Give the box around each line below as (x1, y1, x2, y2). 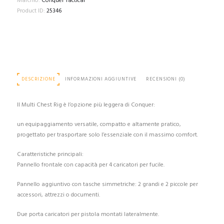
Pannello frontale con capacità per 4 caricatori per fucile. (16, 159, 164, 170)
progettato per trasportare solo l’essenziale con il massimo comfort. (16, 129, 198, 140)
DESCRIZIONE (21, 75, 55, 83)
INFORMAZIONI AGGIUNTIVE (64, 75, 137, 83)
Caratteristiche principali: (16, 149, 83, 159)
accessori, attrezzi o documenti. (16, 189, 100, 200)
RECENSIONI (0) (146, 75, 185, 83)
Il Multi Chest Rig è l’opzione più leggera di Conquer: (16, 99, 155, 110)
